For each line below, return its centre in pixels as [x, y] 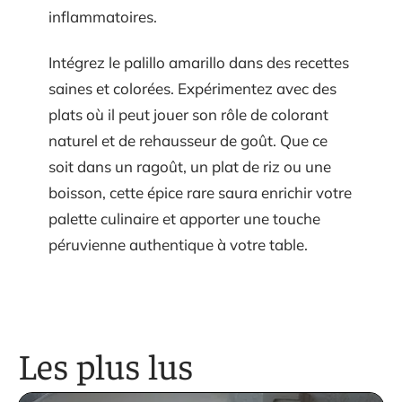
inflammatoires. [103, 16]
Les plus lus [106, 365]
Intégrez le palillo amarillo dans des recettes [199, 63]
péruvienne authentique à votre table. [178, 245]
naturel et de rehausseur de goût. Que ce [188, 141]
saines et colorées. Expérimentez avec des [192, 89]
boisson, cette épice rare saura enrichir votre [200, 193]
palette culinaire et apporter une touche [184, 219]
